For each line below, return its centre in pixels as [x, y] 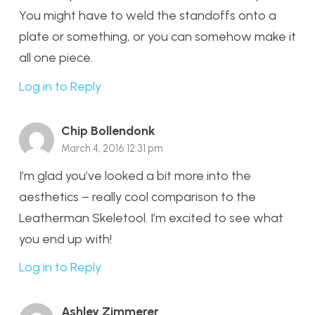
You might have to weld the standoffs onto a [148, 16]
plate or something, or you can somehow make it [157, 37]
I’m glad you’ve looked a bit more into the [135, 175]
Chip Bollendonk [108, 130]
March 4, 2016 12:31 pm [112, 148]
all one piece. [56, 58]
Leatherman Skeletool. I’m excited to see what [151, 218]
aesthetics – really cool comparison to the [137, 197]
